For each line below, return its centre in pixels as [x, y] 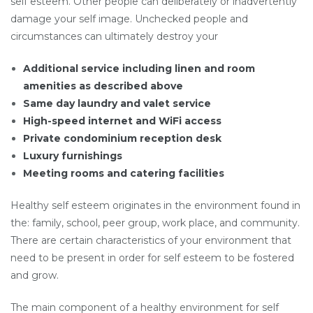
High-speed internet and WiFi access [123, 121]
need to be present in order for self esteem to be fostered [152, 258]
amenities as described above [103, 86]
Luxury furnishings [73, 156]
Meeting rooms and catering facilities [124, 174]
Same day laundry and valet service [117, 104]
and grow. [35, 276]
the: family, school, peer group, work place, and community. [155, 223]
